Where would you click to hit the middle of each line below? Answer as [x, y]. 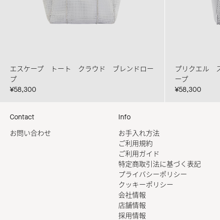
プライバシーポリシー [153, 175]
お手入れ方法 [139, 134]
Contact [22, 117]
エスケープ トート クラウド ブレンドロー [82, 69]
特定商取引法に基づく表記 [160, 165]
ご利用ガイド [139, 154]
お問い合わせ [30, 134]
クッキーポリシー [146, 185]
